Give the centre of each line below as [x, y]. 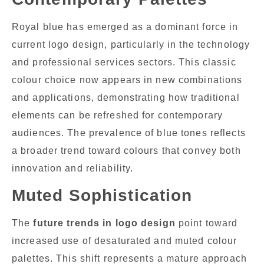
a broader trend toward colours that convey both [126, 151]
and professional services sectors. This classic [124, 62]
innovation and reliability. [73, 169]
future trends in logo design [104, 223]
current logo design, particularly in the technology [131, 45]
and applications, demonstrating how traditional [126, 98]
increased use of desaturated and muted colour [125, 241]
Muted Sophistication [102, 196]
